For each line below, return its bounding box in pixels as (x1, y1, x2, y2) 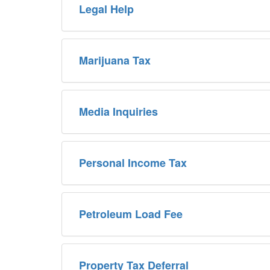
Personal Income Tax (79, 154, 187, 171)
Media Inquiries (79, 103, 158, 119)
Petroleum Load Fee (79, 206, 183, 222)
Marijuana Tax (79, 52, 151, 68)
